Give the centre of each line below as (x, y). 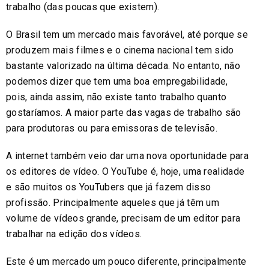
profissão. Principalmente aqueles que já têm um (113, 202)
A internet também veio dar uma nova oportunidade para (127, 156)
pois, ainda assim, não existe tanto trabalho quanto (116, 97)
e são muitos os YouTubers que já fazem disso (109, 187)
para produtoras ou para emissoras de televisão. (112, 128)
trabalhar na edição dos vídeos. (74, 234)
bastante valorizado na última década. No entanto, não (123, 65)
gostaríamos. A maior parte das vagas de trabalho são (124, 112)
